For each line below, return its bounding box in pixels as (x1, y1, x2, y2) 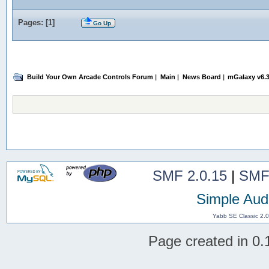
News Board (182, 73, 221, 81)
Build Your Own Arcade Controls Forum (27, 73, 154, 81)
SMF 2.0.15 (152, 168, 227, 184)
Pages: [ (17, 18, 48, 28)
